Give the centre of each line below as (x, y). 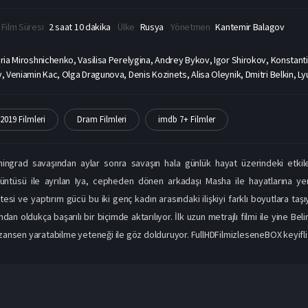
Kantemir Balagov (250, 27)
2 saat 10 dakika (80, 27)
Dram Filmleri (101, 120)
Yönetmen (191, 27)
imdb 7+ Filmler (186, 120)
